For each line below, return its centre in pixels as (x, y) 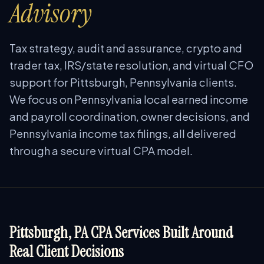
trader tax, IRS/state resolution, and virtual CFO (131, 65)
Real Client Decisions (67, 251)
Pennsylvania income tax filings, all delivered (123, 133)
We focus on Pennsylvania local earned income (129, 99)
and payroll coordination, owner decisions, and (130, 116)
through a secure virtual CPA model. (101, 151)
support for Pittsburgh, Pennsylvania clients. (123, 82)
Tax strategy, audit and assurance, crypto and (126, 48)
